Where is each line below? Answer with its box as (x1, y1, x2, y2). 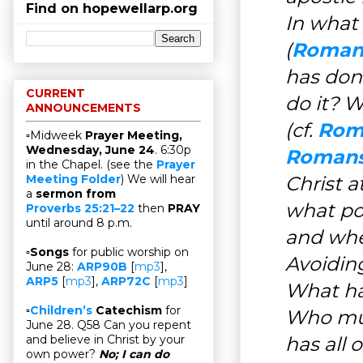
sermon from (36, 186, 116, 202)
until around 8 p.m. (26, 216, 132, 231)
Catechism (92, 303, 162, 318)
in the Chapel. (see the (26, 157, 156, 173)
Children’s (30, 303, 92, 318)
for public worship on (72, 245, 189, 260)
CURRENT (26, 86, 85, 101)
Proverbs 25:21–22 (26, 201, 135, 216)
